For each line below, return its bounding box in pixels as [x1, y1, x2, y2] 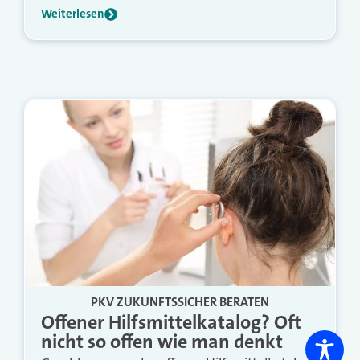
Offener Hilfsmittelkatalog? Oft [41, 309, 301, 336]
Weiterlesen [41, 6, 104, 22]
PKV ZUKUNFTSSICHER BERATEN [91, 293, 269, 311]
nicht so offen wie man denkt [41, 329, 283, 355]
